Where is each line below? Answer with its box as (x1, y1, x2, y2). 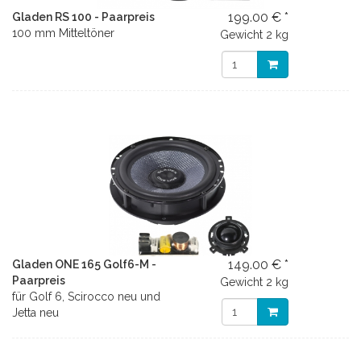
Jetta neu (12, 306, 59, 319)
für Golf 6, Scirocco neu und (12, 290, 160, 303)
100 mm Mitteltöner (12, 27, 114, 39)
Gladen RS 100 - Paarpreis (12, 10, 155, 23)
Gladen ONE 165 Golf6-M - (12, 258, 156, 271)
